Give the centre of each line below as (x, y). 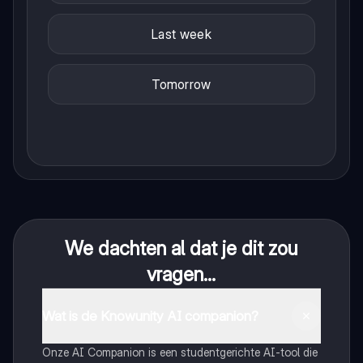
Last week (181, 34)
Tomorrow (181, 85)
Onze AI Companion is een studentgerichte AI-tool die (179, 352)
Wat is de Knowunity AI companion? (150, 316)
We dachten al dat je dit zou (181, 249)
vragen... (181, 275)
